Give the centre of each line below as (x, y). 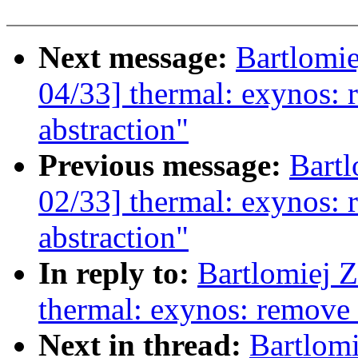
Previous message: (164, 165)
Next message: (137, 58)
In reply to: (118, 273)
